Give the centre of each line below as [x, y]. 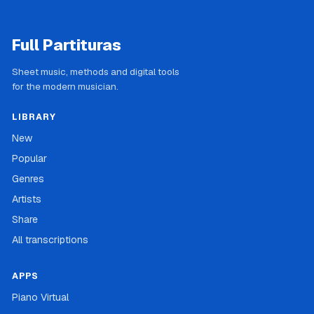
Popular [29, 159]
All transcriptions [50, 240]
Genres [28, 179]
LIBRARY [34, 117]
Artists [27, 199]
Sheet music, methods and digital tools [96, 72]
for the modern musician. [65, 87]
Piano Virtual [40, 298]
